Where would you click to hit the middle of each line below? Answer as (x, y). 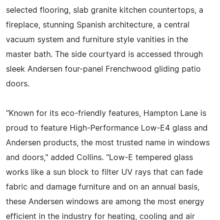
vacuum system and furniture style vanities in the (97, 40)
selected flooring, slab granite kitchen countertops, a (105, 10)
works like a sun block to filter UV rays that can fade (104, 172)
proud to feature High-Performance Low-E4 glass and (107, 128)
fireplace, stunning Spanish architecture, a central (98, 25)
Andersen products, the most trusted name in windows (108, 143)
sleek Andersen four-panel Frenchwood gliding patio (103, 69)
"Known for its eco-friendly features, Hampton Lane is (106, 113)
